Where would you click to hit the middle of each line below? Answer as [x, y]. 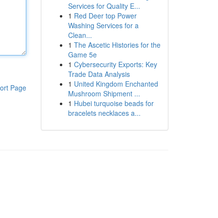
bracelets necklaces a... [104, 113]
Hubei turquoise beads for [114, 103]
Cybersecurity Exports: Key [115, 64]
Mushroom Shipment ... [104, 93]
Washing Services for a [103, 25]
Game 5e [82, 54]
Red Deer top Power [105, 16]
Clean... [80, 35]
